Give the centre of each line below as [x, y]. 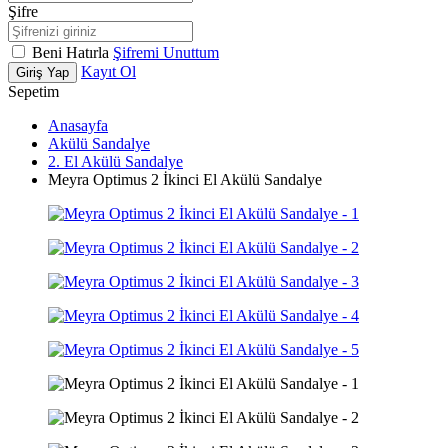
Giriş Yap [42, 72]
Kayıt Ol [108, 71]
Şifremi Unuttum [166, 52]
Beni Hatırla [72, 52]
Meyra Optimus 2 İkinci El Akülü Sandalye [185, 179]
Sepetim [33, 91]
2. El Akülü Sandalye [115, 161]
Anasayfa [78, 125]
